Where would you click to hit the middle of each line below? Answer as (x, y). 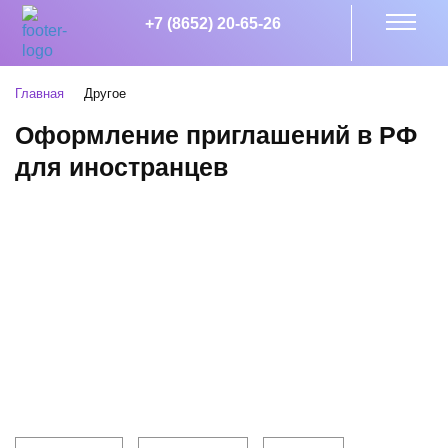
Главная (39, 93)
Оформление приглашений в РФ (216, 134)
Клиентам (69, 372)
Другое (105, 93)
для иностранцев (121, 166)
